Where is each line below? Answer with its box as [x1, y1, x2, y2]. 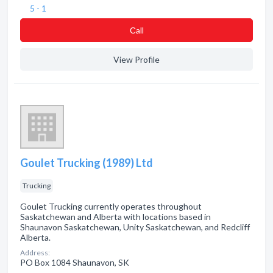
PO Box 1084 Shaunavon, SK [20, 257, 129, 268]
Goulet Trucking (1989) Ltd [20, 156, 153, 169]
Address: [20, 248, 50, 257]
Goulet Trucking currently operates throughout [20, 201, 202, 211]
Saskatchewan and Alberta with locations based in [20, 211, 211, 222]
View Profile [113, 54, 160, 65]
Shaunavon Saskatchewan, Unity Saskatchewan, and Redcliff [20, 222, 250, 232]
